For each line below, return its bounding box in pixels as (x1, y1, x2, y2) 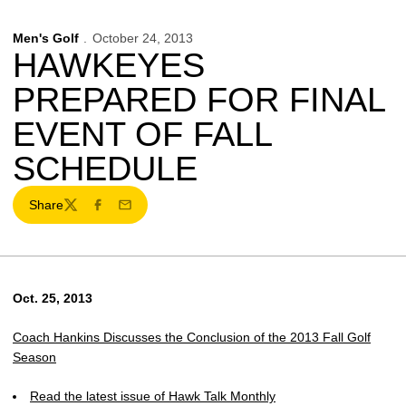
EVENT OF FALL (13, 115, 272, 153)
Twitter (62, 205, 101, 220)
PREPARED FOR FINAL (13, 81, 385, 119)
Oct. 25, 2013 (13, 291, 92, 305)
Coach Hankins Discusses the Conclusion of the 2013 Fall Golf (13, 330, 371, 344)
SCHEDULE (13, 150, 198, 188)
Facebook (89, 205, 147, 220)
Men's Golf (13, 31, 79, 45)
